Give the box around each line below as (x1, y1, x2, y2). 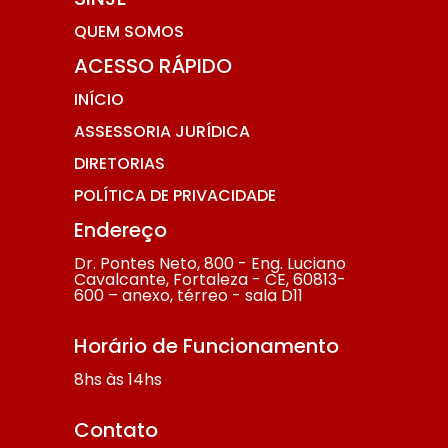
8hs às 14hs (74, 368, 162, 392)
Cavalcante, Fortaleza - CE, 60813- (74, 268, 346, 292)
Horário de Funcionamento (74, 332, 339, 361)
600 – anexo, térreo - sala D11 (74, 284, 303, 308)
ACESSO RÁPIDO (74, 52, 232, 81)
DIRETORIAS (74, 152, 165, 176)
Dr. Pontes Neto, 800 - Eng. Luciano (74, 252, 346, 276)
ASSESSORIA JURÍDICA (74, 120, 250, 144)
